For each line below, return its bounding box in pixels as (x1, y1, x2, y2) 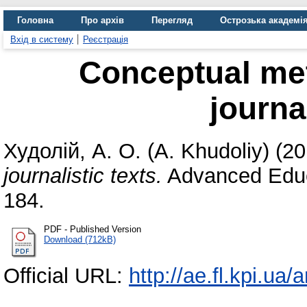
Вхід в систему (10, 34, 73, 45)
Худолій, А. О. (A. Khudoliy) (3, 138, 269, 163)
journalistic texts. (3, 163, 162, 188)
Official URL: (3, 263, 129, 288)
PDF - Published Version (44, 223, 141, 234)
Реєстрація (83, 34, 128, 45)
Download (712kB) (44, 234, 116, 245)
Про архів (81, 15, 124, 25)
